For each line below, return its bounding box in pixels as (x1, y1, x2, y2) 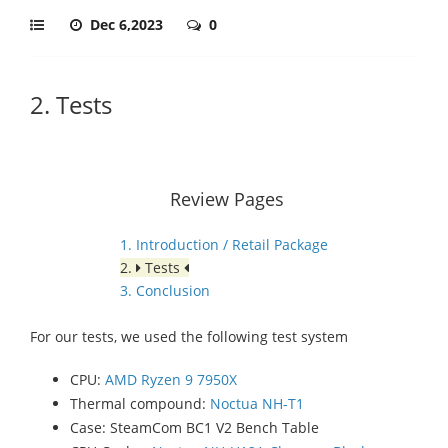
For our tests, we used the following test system (30, 327, 348, 346)
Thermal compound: (70, 394, 210, 413)
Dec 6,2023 (90, 15, 167, 34)
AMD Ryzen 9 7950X (105, 370, 237, 389)
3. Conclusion (120, 281, 210, 300)
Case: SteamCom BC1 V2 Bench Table (70, 418, 319, 437)
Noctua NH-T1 (210, 394, 304, 413)
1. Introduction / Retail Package (120, 235, 328, 254)
